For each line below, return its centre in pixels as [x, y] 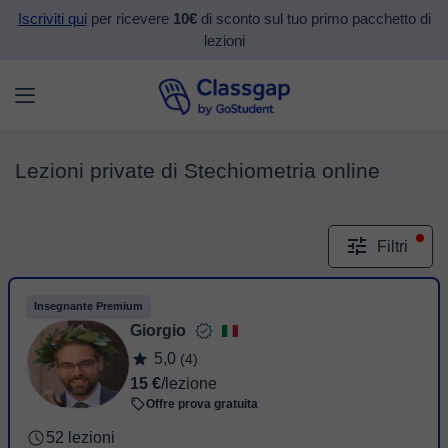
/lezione [189, 383]
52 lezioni [80, 437]
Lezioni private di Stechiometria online [197, 171]
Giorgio [158, 330]
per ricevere [129, 19]
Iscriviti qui [52, 19]
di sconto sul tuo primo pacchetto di [313, 19]
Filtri [392, 246]
